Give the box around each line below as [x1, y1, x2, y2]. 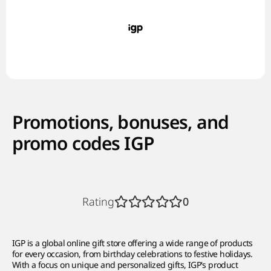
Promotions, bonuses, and [12, 112, 229, 133]
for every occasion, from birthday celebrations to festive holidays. [12, 248, 253, 260]
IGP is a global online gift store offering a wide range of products [12, 237, 253, 249]
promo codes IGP [12, 133, 154, 154]
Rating [82, 194, 115, 209]
